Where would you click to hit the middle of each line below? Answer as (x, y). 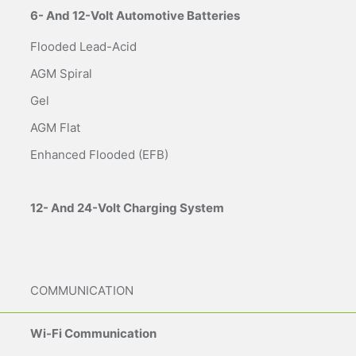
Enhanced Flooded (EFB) (99, 155)
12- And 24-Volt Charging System (127, 208)
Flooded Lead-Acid (83, 47)
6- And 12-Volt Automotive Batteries (135, 16)
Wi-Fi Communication (93, 334)
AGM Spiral (61, 74)
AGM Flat (55, 128)
